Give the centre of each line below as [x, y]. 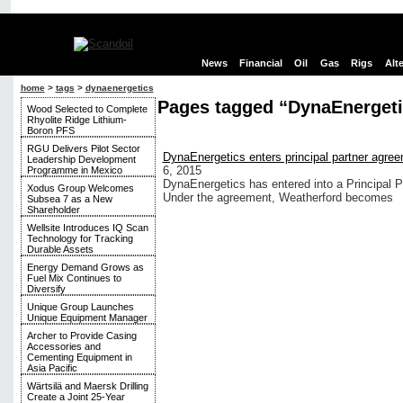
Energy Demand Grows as [85, 267]
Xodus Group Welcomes [80, 188]
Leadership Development [81, 159]
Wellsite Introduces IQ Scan [87, 228]
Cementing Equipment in [79, 357]
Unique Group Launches [80, 307]
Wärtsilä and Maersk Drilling [87, 386]
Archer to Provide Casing [81, 336]
